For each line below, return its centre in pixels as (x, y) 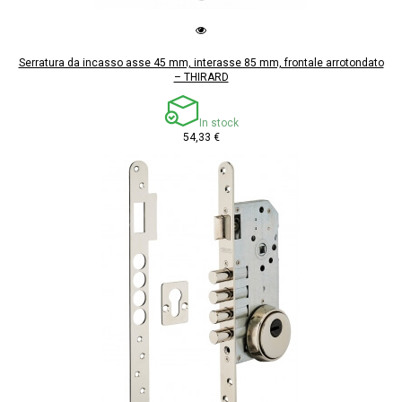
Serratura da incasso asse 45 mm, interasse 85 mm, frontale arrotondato (201, 63)
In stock (218, 123)
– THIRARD (201, 78)
